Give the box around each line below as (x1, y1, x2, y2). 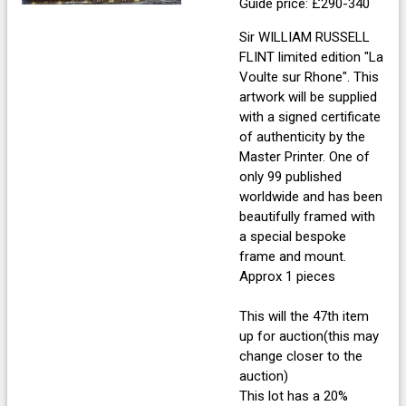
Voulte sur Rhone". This (239, 68, 379, 85)
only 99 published (239, 168, 342, 185)
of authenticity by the (239, 128, 365, 145)
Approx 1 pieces (239, 267, 335, 285)
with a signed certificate (239, 108, 381, 125)
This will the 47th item (239, 307, 369, 324)
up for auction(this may (239, 327, 379, 344)
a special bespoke (239, 227, 346, 245)
